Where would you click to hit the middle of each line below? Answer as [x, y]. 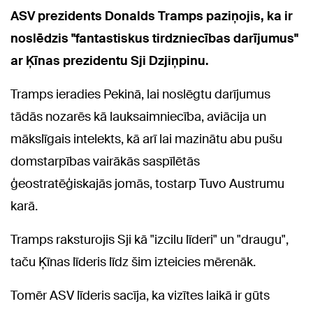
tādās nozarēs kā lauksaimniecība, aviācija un [138, 116]
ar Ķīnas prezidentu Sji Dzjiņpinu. [110, 60]
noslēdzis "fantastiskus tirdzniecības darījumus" [154, 38]
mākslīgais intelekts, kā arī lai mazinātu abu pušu [146, 139]
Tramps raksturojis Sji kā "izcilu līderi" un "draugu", [150, 239]
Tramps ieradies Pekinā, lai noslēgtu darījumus [140, 94]
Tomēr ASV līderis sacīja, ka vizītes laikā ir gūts [140, 295]
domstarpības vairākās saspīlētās [105, 161]
